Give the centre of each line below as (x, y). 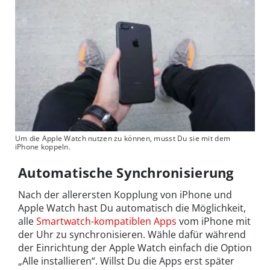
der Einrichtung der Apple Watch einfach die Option (135, 248)
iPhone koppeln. (42, 147)
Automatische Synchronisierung (126, 173)
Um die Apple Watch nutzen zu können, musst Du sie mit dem (123, 139)
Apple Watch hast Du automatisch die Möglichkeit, (132, 208)
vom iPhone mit (214, 221)
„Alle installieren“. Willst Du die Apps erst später (126, 261)
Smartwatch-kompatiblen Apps (106, 221)
